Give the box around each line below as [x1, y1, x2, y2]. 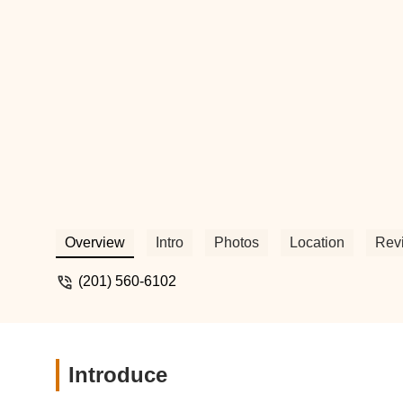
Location [290, 235, 345, 250]
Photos [214, 235, 259, 250]
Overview [65, 235, 125, 250]
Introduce [68, 363, 167, 387]
